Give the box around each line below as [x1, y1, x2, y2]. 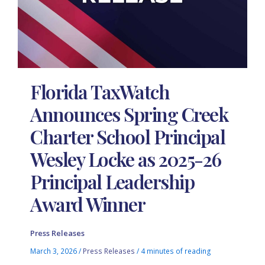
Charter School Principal [30, 123, 225, 149]
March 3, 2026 [30, 246, 79, 256]
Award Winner [30, 190, 146, 216]
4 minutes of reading [141, 246, 212, 256]
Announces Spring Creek [30, 101, 228, 127]
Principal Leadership [30, 168, 195, 194]
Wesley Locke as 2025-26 [30, 146, 221, 172]
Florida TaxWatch [30, 78, 170, 104]
